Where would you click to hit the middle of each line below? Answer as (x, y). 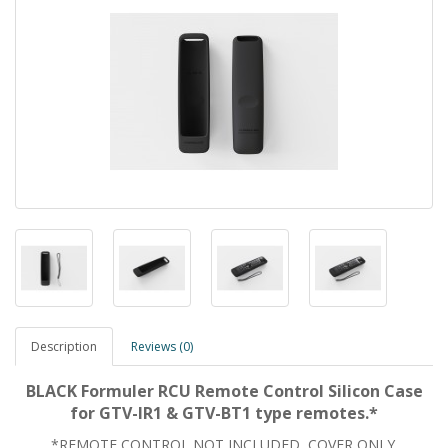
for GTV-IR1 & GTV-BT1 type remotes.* (224, 413)
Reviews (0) (162, 346)
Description (64, 346)
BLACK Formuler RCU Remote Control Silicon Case (224, 391)
